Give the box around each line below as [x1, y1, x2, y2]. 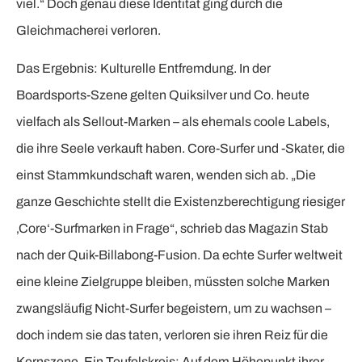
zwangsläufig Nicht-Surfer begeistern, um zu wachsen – [16, 301, 331, 316]
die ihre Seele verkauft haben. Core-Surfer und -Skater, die [16, 141, 345, 156]
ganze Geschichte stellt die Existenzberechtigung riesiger [16, 195, 345, 209]
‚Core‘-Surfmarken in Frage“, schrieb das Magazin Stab [16, 221, 328, 236]
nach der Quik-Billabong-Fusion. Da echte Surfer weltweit [16, 248, 343, 263]
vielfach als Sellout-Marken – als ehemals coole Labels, [16, 115, 330, 129]
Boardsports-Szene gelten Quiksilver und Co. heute [16, 88, 309, 103]
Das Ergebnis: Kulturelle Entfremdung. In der [16, 61, 271, 76]
